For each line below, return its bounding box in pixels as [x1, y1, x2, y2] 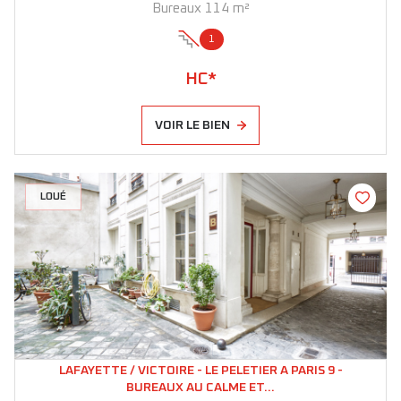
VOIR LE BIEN [155, 118, 231, 132]
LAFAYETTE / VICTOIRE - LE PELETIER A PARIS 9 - [58, 363, 343, 377]
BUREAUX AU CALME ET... [126, 380, 275, 394]
